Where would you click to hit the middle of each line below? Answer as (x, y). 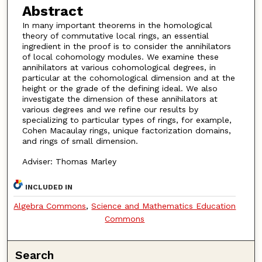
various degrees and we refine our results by (110, 109)
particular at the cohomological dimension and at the (128, 77)
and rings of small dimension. (80, 141)
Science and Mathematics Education (164, 206)
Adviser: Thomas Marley (69, 161)
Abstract (52, 11)
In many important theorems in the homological (117, 25)
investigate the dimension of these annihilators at (120, 99)
